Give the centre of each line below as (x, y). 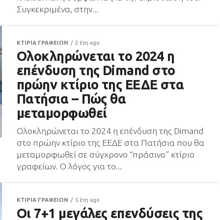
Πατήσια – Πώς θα (71, 99)
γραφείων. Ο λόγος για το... (69, 166)
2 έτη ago (87, 43)
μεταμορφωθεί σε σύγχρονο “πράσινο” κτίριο (106, 154)
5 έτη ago (87, 200)
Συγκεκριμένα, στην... (57, 9)
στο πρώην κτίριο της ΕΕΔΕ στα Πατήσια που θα (110, 143)
